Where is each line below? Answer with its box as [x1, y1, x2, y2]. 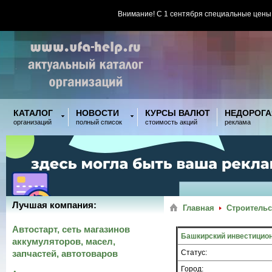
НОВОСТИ [76, 108, 119, 118]
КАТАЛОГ [13, 108, 53, 118]
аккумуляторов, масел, [12, 236, 115, 246]
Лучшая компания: [12, 200, 97, 210]
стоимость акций [145, 118, 197, 126]
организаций [13, 118, 52, 126]
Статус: [181, 248, 207, 257]
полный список [76, 118, 122, 126]
